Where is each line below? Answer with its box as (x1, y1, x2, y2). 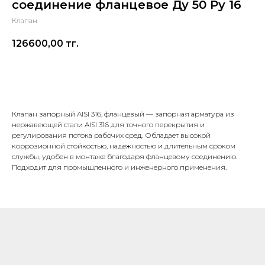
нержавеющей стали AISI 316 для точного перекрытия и (12, 120, 205, 130)
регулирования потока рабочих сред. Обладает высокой (12, 131, 211, 140)
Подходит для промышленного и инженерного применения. (12, 163, 227, 172)
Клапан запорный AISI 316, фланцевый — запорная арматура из (12, 109, 234, 119)
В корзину (109, 71, 156, 82)
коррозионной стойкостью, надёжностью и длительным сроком (12, 141, 235, 151)
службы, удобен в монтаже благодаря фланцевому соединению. (12, 152, 237, 161)
